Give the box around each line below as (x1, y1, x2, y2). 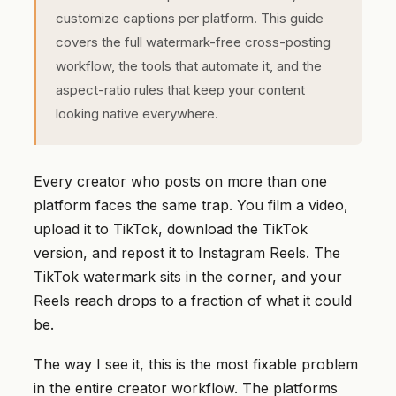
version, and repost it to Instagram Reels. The (34, 244, 340, 262)
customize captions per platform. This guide (56, 10, 324, 27)
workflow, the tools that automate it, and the (56, 57, 322, 74)
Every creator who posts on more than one (34, 172, 327, 190)
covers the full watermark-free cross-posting (56, 34, 331, 50)
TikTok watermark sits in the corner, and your (34, 268, 342, 286)
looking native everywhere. (56, 105, 218, 122)
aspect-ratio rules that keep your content (56, 81, 305, 98)
